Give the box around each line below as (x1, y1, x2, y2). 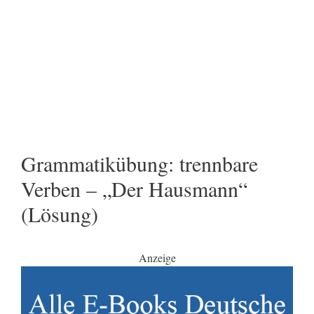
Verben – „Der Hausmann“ (21, 175, 247, 203)
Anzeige (138, 250, 176, 265)
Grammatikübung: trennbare (21, 149, 258, 177)
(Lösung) (21, 200, 98, 228)
